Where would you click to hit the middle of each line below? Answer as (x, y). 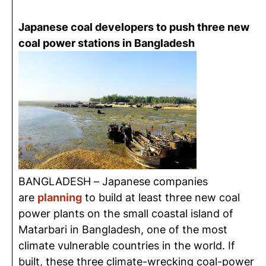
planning (60, 197)
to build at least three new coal (161, 197)
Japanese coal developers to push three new (134, 27)
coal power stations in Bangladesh (108, 43)
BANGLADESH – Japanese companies (113, 181)
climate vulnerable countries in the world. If (127, 246)
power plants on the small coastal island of (126, 213)
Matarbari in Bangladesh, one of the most (123, 229)
